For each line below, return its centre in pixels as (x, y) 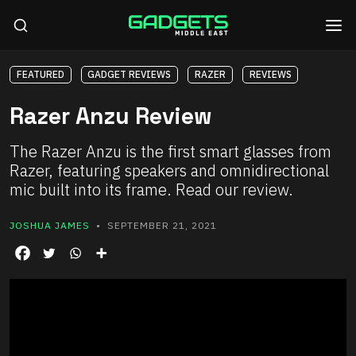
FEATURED (40, 74)
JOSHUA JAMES (50, 226)
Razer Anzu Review (111, 116)
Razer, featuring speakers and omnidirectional (169, 171)
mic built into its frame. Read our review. (151, 190)
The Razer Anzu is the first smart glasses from (170, 152)
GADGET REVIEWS (130, 74)
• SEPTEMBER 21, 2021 (153, 226)
